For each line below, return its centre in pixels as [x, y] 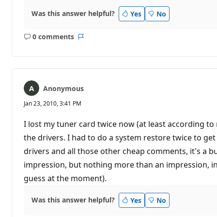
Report [92, 41]
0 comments [53, 37]
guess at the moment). [65, 178]
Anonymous [63, 88]
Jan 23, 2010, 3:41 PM [53, 103]
